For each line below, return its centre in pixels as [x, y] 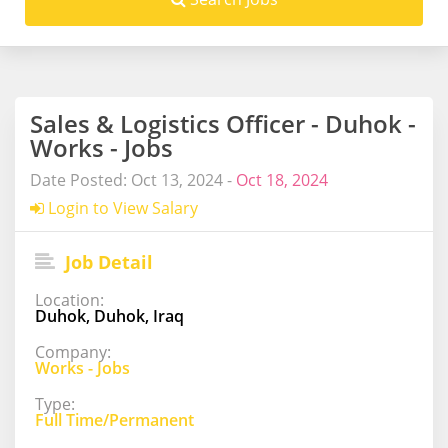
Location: [69, 299]
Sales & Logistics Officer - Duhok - [223, 123]
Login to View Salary [121, 207]
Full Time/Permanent [114, 419]
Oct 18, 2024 [282, 179]
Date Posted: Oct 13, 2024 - [133, 179]
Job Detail [106, 261]
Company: [73, 351]
